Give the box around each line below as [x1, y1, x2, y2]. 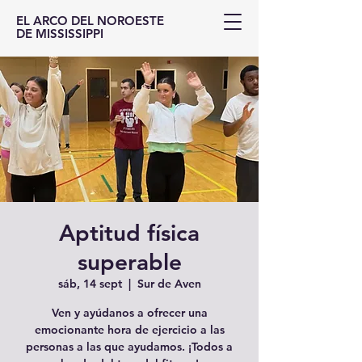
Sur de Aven [137, 276, 201, 291]
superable [77, 248, 182, 276]
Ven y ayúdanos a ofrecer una [51, 305, 208, 320]
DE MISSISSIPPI [16, 26, 103, 41]
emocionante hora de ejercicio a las [34, 322, 225, 337]
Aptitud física [59, 219, 200, 246]
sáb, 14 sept [57, 276, 122, 291]
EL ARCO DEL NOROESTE [16, 13, 164, 28]
